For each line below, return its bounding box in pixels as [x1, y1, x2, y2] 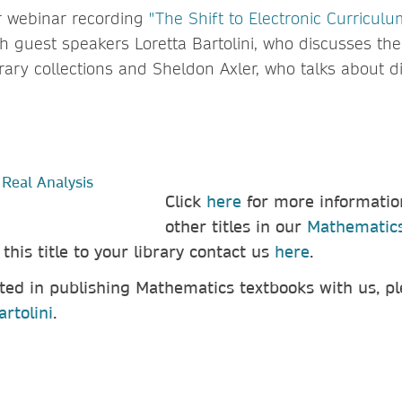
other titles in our [165, 215, 307, 237]
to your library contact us [68, 240, 275, 262]
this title [4, 240, 68, 262]
